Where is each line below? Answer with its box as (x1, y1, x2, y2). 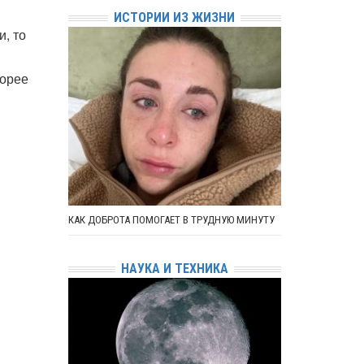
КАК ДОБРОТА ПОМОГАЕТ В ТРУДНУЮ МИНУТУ (67, 213, 275, 226)
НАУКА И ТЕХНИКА (120, 260, 228, 276)
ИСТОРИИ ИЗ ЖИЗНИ (114, 9, 236, 25)
